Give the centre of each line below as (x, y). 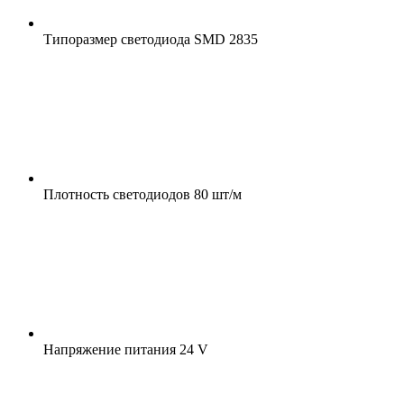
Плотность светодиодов (117, 194)
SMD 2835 (224, 39)
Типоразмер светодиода (117, 39)
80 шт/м (216, 194)
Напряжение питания (110, 349)
